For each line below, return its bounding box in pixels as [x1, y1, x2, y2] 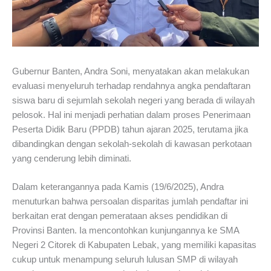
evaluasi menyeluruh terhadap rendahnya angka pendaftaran [12, 81, 250, 91]
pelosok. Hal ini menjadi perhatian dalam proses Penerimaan [12, 110, 250, 120]
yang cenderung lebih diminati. [12, 154, 131, 163]
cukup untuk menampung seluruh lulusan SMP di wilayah [12, 255, 238, 265]
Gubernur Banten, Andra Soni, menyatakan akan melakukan [12, 67, 249, 76]
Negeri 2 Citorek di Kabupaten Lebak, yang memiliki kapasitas [12, 240, 256, 250]
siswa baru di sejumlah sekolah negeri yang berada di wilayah [12, 96, 255, 105]
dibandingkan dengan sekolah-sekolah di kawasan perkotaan [12, 139, 252, 149]
